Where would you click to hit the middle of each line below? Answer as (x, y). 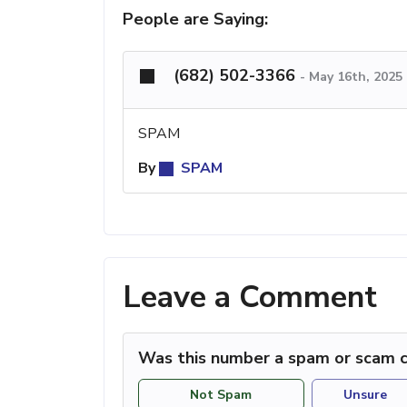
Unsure (366, 395)
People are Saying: (195, 19)
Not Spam (221, 395)
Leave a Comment (250, 297)
